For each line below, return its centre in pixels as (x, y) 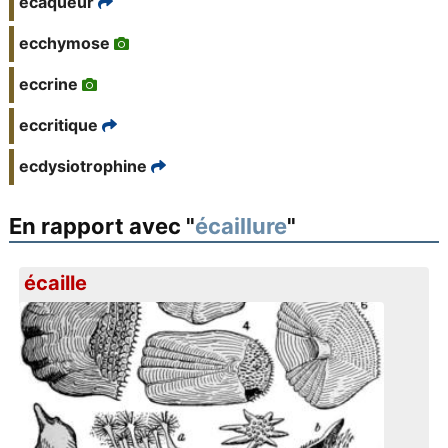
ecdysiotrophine (82, 166)
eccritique (58, 125)
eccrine (48, 84)
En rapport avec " (101, 226)
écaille (56, 283)
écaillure (240, 226)
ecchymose (64, 43)
